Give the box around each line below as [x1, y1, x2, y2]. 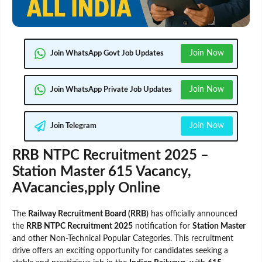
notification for [133, 222, 192, 230]
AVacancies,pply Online [12, 181, 160, 195]
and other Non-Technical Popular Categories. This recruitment [12, 234, 233, 243]
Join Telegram [50, 122, 96, 130]
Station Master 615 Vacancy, [12, 164, 191, 179]
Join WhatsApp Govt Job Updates [50, 50, 164, 58]
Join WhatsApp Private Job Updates [50, 86, 172, 94]
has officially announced [149, 209, 237, 218]
